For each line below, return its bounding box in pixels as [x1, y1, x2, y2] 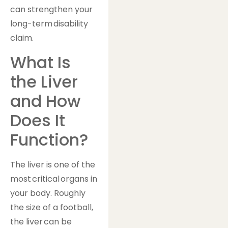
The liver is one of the [10, 158, 95, 170]
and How [10, 89, 80, 112]
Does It [10, 108, 65, 132]
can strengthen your [10, 4, 93, 16]
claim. [10, 32, 34, 44]
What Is [10, 50, 71, 74]
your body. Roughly [10, 187, 85, 199]
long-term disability [10, 18, 88, 30]
